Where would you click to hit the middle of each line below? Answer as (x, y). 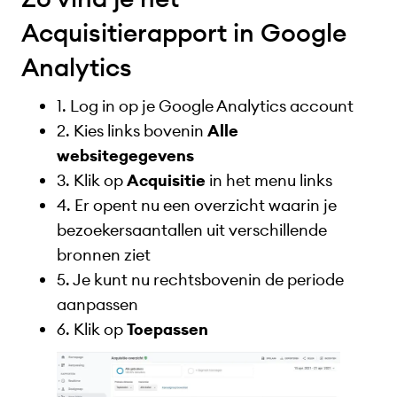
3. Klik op (92, 181)
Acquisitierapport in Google (184, 32)
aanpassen (97, 305)
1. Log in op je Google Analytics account (207, 106)
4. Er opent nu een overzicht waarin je (197, 206)
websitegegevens (125, 156)
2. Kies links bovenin (132, 131)
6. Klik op (92, 330)
